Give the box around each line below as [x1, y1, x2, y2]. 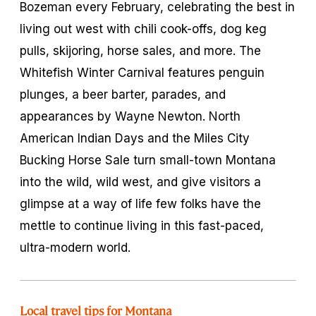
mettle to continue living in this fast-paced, [20, 218, 264, 233]
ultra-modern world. [20, 240, 130, 255]
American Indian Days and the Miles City [20, 130, 250, 145]
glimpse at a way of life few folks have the [20, 196, 261, 211]
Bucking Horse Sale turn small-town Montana [20, 152, 276, 167]
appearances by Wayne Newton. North [20, 109, 241, 123]
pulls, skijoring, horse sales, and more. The [20, 43, 261, 58]
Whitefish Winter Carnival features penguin [20, 65, 265, 80]
